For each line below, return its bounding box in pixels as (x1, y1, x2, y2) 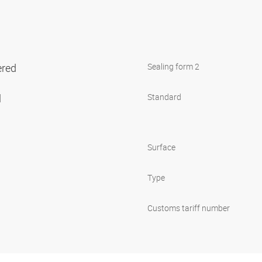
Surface (147, 141, 175, 153)
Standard (147, 91, 181, 102)
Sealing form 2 (147, 60, 199, 72)
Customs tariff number (147, 202, 230, 213)
